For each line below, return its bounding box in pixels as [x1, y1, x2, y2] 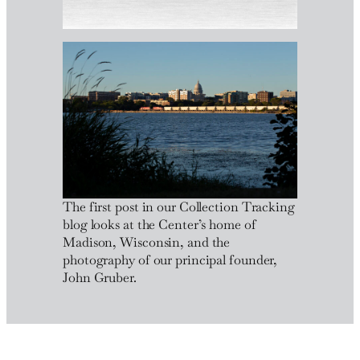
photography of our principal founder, [63, 251, 278, 268]
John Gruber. [63, 268, 137, 286]
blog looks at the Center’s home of [63, 215, 256, 233]
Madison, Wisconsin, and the [63, 233, 231, 251]
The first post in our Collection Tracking [63, 198, 295, 215]
